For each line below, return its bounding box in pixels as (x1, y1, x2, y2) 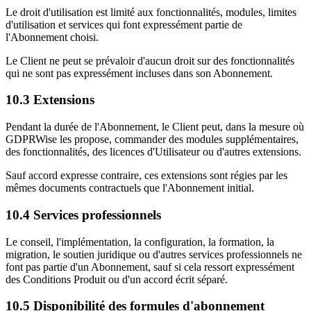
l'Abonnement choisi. (6, 31, 99, 43)
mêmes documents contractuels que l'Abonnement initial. (6, 182, 254, 194)
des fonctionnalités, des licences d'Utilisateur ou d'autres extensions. (6, 146, 301, 158)
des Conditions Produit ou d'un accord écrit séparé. (6, 273, 228, 285)
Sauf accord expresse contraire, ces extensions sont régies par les (6, 169, 287, 182)
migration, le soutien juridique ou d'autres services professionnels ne (6, 248, 302, 260)
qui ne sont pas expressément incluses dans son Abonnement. (6, 67, 273, 79)
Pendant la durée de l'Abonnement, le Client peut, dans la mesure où (6, 121, 304, 133)
